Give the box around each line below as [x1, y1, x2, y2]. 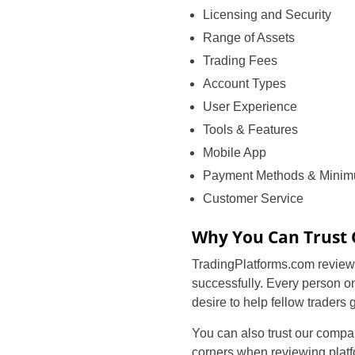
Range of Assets [203, 31, 295, 44]
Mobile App [203, 146, 266, 159]
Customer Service [203, 192, 303, 205]
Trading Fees [203, 54, 277, 67]
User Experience [203, 100, 297, 113]
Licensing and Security [203, 8, 331, 21]
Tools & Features [203, 123, 298, 136]
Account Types [203, 77, 286, 90]
